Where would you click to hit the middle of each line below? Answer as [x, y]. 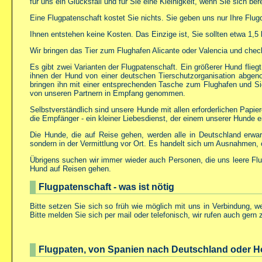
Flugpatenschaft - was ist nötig [106, 187]
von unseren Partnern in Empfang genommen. [108, 93]
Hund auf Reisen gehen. [70, 169]
